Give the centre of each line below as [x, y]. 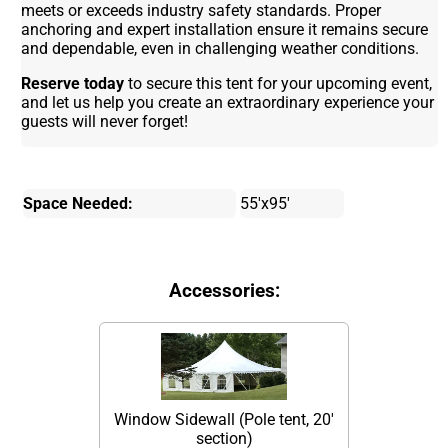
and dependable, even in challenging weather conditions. [220, 48]
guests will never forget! [105, 121]
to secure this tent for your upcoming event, [278, 83]
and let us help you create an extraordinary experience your [228, 102]
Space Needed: [78, 203]
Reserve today [73, 83]
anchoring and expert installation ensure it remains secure [225, 29]
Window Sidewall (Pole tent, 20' [224, 420]
